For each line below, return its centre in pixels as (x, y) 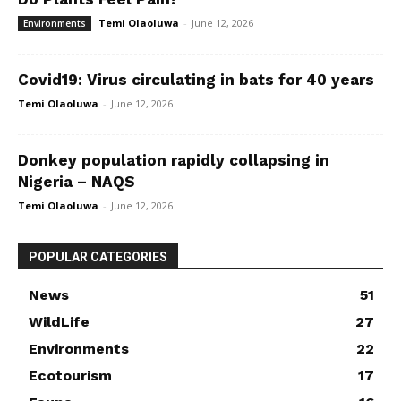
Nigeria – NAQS (77, 182)
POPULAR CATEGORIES (98, 257)
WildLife (59, 322)
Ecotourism (70, 375)
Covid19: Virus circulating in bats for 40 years (196, 80)
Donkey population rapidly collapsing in (174, 160)
